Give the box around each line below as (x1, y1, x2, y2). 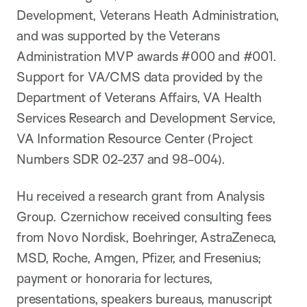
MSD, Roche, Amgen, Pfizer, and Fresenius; (16, 249, 261, 266)
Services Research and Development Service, (16, 109, 275, 126)
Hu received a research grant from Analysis (16, 187, 265, 204)
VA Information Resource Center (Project (16, 130, 253, 147)
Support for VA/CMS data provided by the (16, 68, 262, 85)
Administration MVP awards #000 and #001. (16, 47, 277, 64)
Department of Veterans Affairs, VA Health (16, 88, 262, 106)
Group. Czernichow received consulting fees (16, 208, 271, 225)
